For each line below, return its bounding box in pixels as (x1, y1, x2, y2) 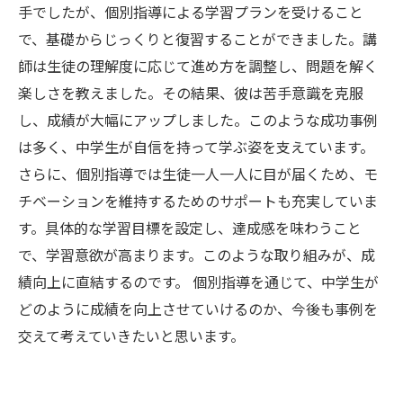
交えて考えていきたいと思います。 (18, 325, 245, 346)
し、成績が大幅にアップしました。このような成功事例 (18, 109, 378, 130)
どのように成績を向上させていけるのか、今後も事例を (18, 298, 378, 319)
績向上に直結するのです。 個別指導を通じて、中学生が (18, 271, 379, 292)
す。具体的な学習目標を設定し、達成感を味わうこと (18, 217, 362, 238)
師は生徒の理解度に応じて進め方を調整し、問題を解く (18, 55, 378, 76)
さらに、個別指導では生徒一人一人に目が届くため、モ (18, 163, 378, 184)
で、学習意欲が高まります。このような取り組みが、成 (18, 244, 375, 265)
